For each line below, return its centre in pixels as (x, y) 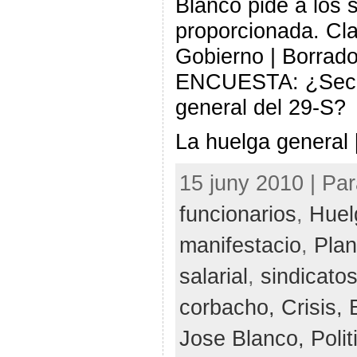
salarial (213, 277)
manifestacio (240, 245)
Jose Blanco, (245, 339)
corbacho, (230, 308)
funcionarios (237, 214)
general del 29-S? (260, 107)
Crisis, (315, 308)
